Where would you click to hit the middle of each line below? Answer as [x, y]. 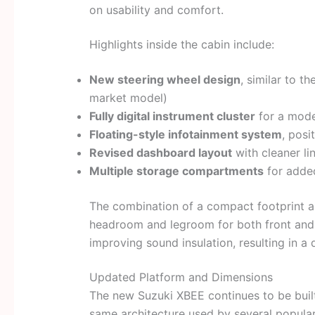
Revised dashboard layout [160, 152]
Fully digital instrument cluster [172, 116]
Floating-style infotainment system [185, 134]
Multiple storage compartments [176, 171]
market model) [128, 97]
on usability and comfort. [156, 9]
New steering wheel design [165, 79]
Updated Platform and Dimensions [181, 277]
